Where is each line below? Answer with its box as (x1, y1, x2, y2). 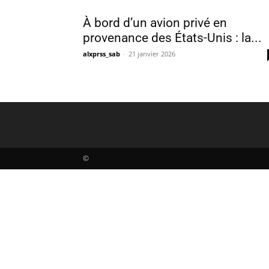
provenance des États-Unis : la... (83, 31, 262, 45)
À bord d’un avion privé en (83, 16, 227, 30)
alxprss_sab (83, 49, 120, 58)
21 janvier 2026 (128, 49, 175, 58)
